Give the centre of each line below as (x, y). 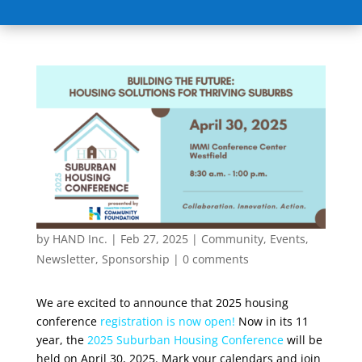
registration (131, 321)
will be (303, 339)
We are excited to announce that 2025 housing (162, 302)
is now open (199, 321)
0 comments (215, 259)
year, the (61, 339)
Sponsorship (135, 259)
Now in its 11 (271, 321)
